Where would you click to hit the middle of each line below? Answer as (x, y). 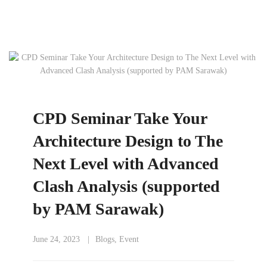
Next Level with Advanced (126, 164)
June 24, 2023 (56, 239)
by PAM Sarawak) (98, 209)
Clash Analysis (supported (126, 186)
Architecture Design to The (128, 141)
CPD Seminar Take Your (120, 118)
